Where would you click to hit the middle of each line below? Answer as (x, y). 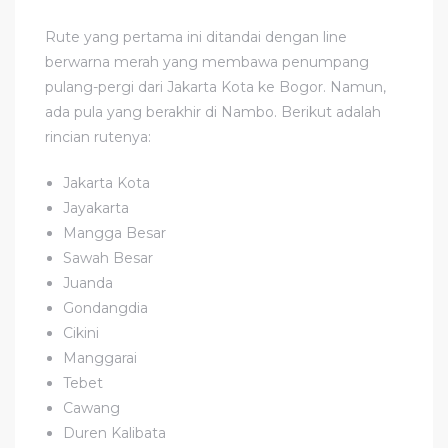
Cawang (92, 407)
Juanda (88, 282)
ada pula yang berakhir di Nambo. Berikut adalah (213, 111)
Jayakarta (96, 207)
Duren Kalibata (115, 432)
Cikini (81, 332)
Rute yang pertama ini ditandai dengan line (196, 36)
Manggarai (100, 357)
